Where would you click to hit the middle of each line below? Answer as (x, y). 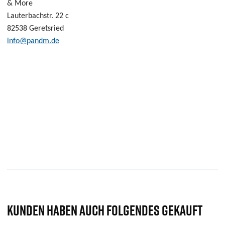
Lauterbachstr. (31, 16)
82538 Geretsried (35, 29)
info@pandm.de (33, 41)
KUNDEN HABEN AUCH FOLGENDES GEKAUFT (105, 210)
